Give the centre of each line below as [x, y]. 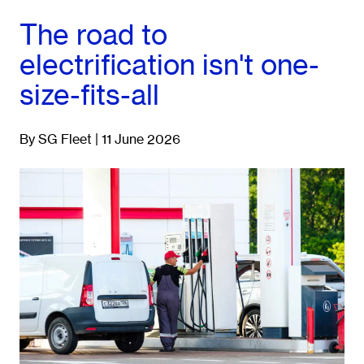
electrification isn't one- [169, 65]
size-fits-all [89, 95]
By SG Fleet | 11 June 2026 [100, 139]
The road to [93, 35]
